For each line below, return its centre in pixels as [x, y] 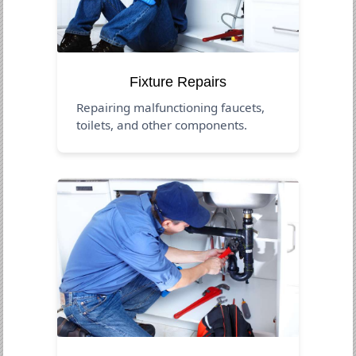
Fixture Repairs [178, 81]
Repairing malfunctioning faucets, [171, 107]
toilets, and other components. [162, 124]
